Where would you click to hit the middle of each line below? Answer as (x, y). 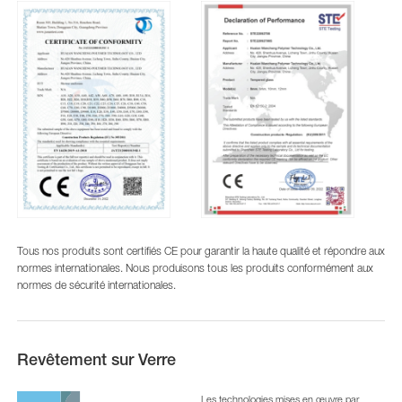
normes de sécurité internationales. (96, 285)
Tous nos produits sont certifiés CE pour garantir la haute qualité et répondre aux (201, 251)
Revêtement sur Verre (96, 361)
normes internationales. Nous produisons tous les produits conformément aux (195, 268)
